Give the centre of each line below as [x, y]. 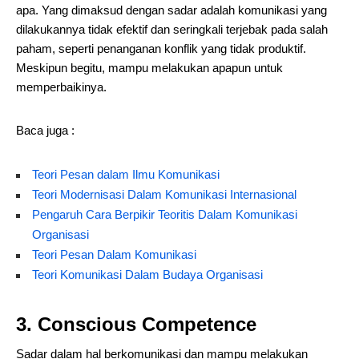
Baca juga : [45, 130]
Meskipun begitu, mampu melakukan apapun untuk [149, 68]
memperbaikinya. [61, 87]
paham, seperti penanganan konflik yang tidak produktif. [161, 48]
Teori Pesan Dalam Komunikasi [114, 254]
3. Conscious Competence [136, 324]
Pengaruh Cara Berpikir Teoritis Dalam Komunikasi [165, 214]
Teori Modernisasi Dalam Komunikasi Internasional [164, 194]
